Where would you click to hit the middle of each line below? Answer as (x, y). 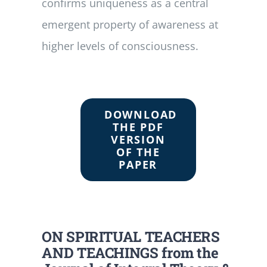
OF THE (138, 152)
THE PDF (138, 127)
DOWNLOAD (141, 114)
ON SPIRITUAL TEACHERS (131, 236)
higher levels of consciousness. (120, 46)
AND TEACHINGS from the (130, 252)
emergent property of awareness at (130, 24)
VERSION (138, 139)
